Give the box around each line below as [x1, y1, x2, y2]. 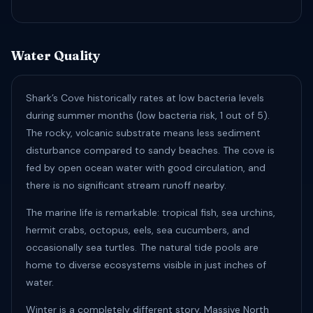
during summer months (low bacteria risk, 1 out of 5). [26, 109, 270, 122]
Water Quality [11, 48, 101, 64]
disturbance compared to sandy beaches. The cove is [26, 144, 275, 156]
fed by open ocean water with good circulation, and [26, 161, 265, 174]
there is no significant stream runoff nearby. [26, 179, 226, 191]
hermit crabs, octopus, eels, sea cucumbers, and [26, 224, 249, 236]
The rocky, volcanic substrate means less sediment [26, 126, 261, 139]
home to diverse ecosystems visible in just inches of [26, 259, 266, 271]
